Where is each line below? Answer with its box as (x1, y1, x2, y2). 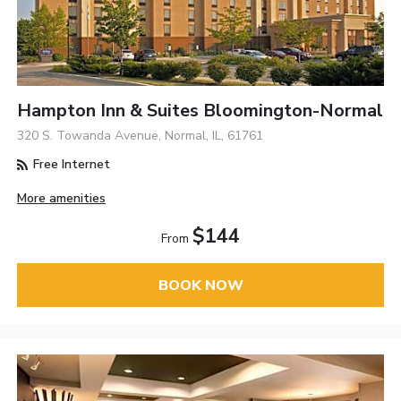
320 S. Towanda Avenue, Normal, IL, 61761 (17, 127, 264, 145)
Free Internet (30, 156, 111, 174)
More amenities (17, 190, 107, 208)
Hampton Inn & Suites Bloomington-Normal (17, 98, 384, 124)
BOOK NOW (158, 275, 243, 295)
